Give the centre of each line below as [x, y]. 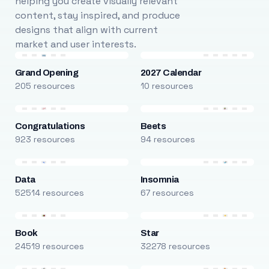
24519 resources [49, 246]
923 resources [45, 139]
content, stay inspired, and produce [97, 15]
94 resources [168, 139]
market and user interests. [75, 44]
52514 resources [49, 193]
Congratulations [50, 126]
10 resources [167, 86]
